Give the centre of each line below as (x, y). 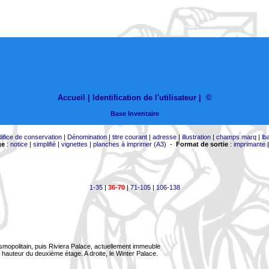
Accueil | (74, 98)
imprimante (249, 144)
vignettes (74, 144)
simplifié (44, 144)
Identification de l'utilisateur (144, 98)
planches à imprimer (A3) (129, 144)
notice (19, 144)
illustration (196, 137)
